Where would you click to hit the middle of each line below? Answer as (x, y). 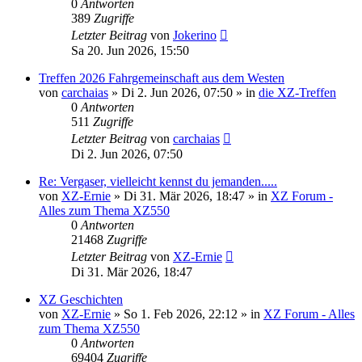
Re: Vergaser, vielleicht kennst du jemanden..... (158, 181)
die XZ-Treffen (297, 92)
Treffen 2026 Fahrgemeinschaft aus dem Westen (162, 78)
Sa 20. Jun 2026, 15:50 (130, 50)
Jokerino (195, 35)
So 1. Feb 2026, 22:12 (181, 314)
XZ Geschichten (81, 299)
